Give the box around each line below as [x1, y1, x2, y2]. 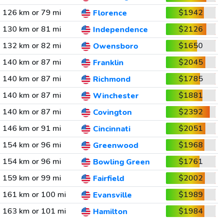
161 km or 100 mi [2, 189, 66, 200]
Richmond [92, 74, 130, 85]
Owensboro [92, 41, 138, 52]
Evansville [92, 190, 132, 201]
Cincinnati [92, 124, 130, 135]
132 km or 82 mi [2, 40, 61, 51]
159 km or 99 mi [2, 173, 61, 183]
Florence [92, 8, 127, 19]
